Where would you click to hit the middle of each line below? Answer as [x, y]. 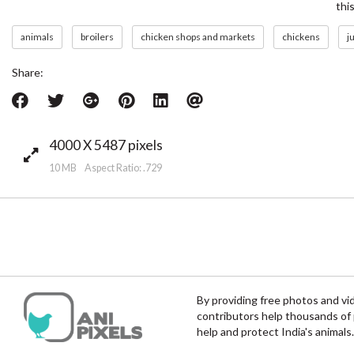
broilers [97, 37]
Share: [28, 72]
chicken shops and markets [198, 37]
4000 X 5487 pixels [106, 145]
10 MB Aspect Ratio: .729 [105, 168]
